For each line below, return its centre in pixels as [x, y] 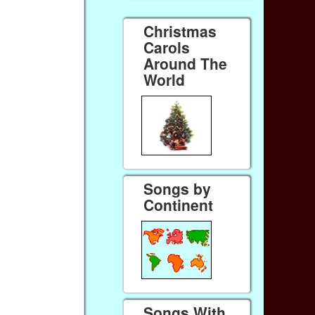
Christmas [180, 31]
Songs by [178, 189]
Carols [167, 47]
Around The [186, 63]
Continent [179, 205]
